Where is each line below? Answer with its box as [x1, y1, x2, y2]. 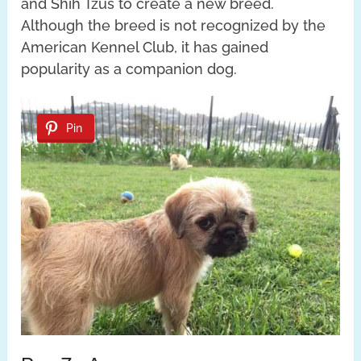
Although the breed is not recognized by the [21, 16, 326, 34]
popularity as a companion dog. [21, 60, 238, 77]
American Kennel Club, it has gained [21, 38, 269, 56]
